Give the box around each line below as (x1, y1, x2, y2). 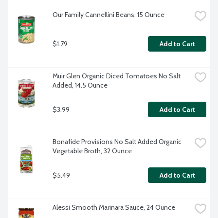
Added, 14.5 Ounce (53, 81, 108, 90)
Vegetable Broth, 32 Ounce (53, 146, 132, 156)
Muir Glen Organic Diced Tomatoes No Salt (53, 72, 181, 81)
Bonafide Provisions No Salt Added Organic (53, 137, 182, 146)
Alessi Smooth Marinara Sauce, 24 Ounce (53, 203, 175, 212)
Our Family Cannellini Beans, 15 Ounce (53, 10, 164, 19)
